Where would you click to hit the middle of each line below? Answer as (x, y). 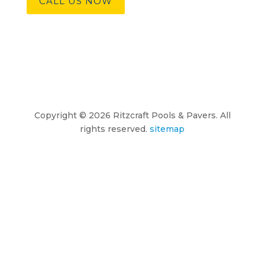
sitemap (167, 129)
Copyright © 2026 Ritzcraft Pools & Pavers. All (132, 115)
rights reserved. (114, 129)
